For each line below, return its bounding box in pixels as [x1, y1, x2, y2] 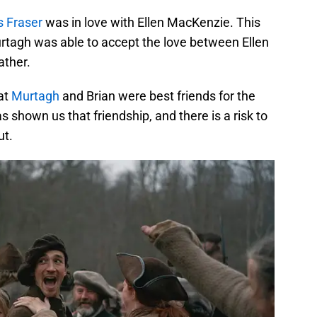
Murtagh [11, 88, 59, 104]
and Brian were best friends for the [59, 88, 255, 104]
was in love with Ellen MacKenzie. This [42, 15, 260, 30]
